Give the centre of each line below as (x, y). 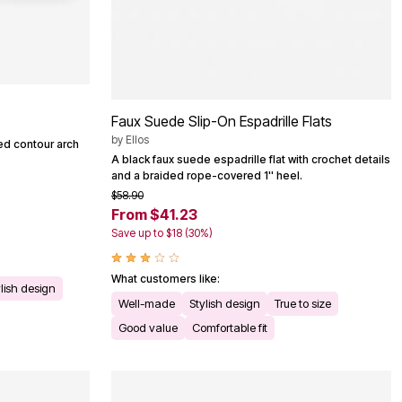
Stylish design (225, 303)
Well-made (147, 303)
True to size (303, 303)
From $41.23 (154, 214)
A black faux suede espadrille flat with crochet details (251, 159)
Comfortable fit (230, 327)
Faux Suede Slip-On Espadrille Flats (222, 121)
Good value (148, 327)
